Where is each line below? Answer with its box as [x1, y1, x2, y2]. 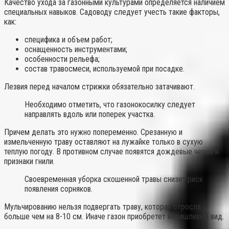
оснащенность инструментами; [25, 44, 127, 55]
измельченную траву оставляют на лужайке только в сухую [4, 137, 203, 147]
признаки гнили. [4, 156, 55, 167]
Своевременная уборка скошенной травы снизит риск [25, 174, 203, 185]
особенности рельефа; [25, 54, 100, 64]
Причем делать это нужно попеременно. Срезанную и [4, 127, 182, 138]
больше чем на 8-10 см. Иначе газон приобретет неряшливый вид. [4, 212, 224, 222]
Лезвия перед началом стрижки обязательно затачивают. [4, 82, 195, 92]
